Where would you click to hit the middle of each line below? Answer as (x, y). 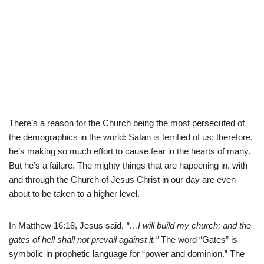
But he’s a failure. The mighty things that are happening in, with (128, 165)
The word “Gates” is (198, 239)
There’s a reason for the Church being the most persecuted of (127, 123)
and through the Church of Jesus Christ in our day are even (122, 179)
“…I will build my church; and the (189, 225)
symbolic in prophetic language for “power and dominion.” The (127, 253)
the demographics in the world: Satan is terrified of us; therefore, (131, 137)
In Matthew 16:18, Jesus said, (67, 225)
